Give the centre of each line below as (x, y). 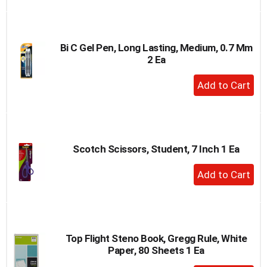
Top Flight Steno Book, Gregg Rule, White (156, 238)
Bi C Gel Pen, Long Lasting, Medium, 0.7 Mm (156, 47)
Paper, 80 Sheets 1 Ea (156, 250)
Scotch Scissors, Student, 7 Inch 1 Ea (156, 149)
